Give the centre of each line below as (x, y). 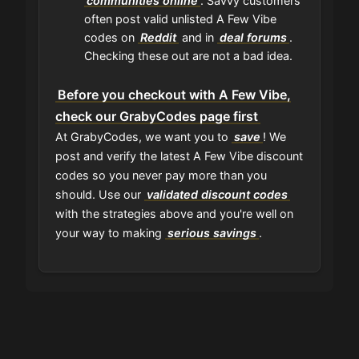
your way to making (110, 232)
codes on (111, 37)
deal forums (253, 37)
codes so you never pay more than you (161, 175)
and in (198, 37)
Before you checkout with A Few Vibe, (175, 94)
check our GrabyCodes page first (157, 116)
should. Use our (100, 194)
